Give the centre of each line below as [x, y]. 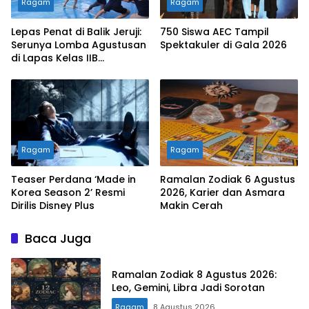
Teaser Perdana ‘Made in [73, 179]
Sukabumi [36, 71]
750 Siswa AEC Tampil [215, 32]
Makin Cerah [191, 205]
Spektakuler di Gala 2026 [223, 45]
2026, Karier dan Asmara [222, 192]
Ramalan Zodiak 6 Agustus [228, 179]
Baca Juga [58, 238]
